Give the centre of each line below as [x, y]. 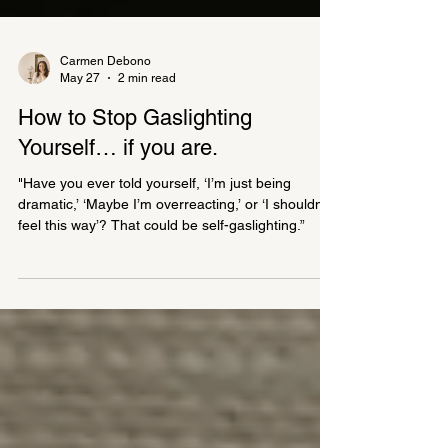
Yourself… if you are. [121, 227]
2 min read [147, 157]
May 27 [80, 157]
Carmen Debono [105, 141]
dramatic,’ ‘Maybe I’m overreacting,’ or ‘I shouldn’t [174, 284]
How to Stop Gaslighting [135, 197]
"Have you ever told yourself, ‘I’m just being [154, 263]
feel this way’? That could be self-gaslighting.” [161, 305]
